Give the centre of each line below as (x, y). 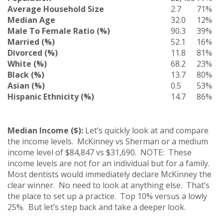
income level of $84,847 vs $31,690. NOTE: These (100, 152)
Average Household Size (56, 9)
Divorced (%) (33, 53)
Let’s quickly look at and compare (146, 130)
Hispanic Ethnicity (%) (51, 96)
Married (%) (31, 42)
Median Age (31, 20)
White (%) (27, 63)
